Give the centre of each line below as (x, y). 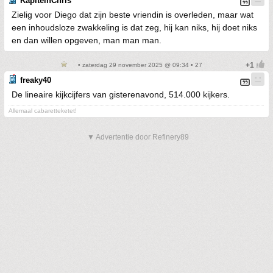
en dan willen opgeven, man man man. (87, 40)
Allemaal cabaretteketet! (43, 110)
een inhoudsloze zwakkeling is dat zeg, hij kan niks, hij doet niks (134, 27)
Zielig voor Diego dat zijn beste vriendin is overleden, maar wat (133, 14)
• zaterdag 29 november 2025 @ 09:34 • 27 (139, 65)
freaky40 (36, 80)
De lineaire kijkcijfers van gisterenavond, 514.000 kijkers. (121, 94)
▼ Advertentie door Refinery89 (138, 137)
